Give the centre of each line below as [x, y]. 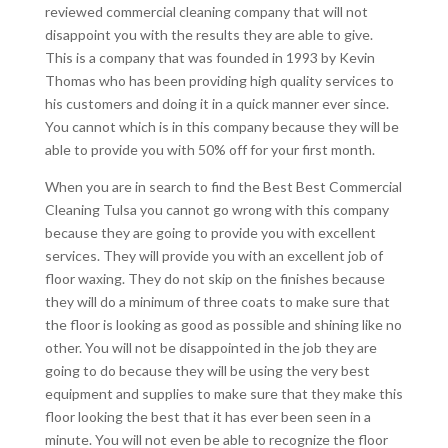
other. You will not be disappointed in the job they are [210, 348]
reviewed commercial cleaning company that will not [206, 12]
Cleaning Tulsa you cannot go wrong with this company [216, 210]
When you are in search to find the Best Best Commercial [223, 187]
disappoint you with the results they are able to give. [208, 35]
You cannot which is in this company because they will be [221, 127]
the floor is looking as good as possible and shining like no [223, 325]
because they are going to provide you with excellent [210, 233]
